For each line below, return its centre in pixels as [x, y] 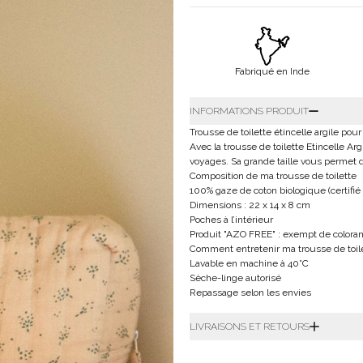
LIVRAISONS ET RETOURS [250, 327]
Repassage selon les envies [250, 293]
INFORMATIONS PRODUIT [249, 111]
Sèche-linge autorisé [235, 278]
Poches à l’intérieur [231, 220]
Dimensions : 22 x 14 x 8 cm [250, 205]
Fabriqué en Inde [273, 71]
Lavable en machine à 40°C [249, 263]
